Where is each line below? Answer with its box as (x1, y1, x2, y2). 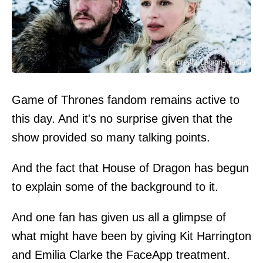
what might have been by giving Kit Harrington (12, 229, 251, 242)
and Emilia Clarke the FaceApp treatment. (12, 248, 230, 261)
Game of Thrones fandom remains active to (12, 93, 240, 106)
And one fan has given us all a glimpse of (12, 210, 226, 224)
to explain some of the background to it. (12, 180, 218, 193)
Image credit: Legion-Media (153, 57, 245, 66)
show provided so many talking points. (12, 130, 210, 144)
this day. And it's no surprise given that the (12, 112, 232, 125)
